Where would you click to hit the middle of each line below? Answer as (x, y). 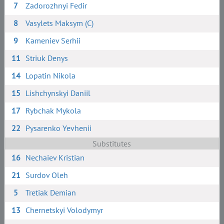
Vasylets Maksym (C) (60, 23)
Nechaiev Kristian (55, 157)
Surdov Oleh (47, 175)
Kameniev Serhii (53, 40)
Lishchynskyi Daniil (58, 93)
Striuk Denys (47, 58)
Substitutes (112, 143)
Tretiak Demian (51, 192)
